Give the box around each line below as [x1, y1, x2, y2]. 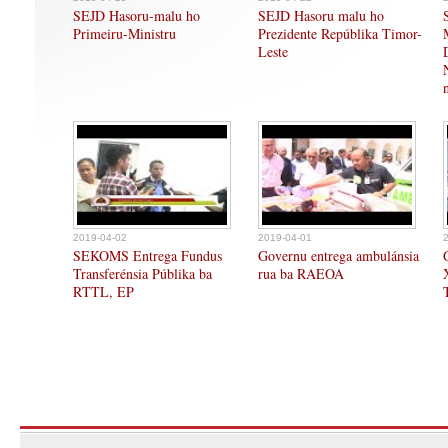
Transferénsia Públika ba [73, 264, 212, 283]
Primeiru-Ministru [73, 24, 176, 43]
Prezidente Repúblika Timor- [258, 24, 422, 43]
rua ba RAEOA [258, 264, 344, 283]
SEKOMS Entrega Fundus [73, 246, 222, 265]
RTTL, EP [73, 282, 134, 301]
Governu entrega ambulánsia [258, 246, 419, 265]
